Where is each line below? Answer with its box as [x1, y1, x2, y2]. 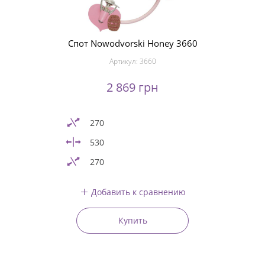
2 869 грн [106, 79, 159, 95]
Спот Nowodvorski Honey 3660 [67, 37, 198, 49]
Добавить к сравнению [91, 186, 186, 198]
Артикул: [109, 56, 140, 66]
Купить [118, 214, 147, 226]
